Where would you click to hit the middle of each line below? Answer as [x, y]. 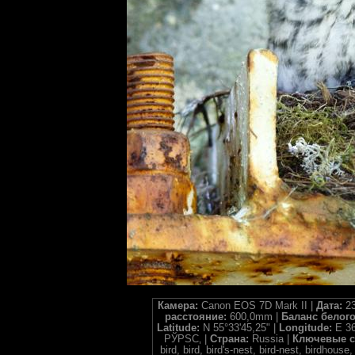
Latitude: [180, 328]
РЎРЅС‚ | [187, 339]
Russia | [272, 339]
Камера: [179, 306]
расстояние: [197, 317]
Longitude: [307, 328]
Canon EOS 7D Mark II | [259, 306]
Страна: [231, 339]
